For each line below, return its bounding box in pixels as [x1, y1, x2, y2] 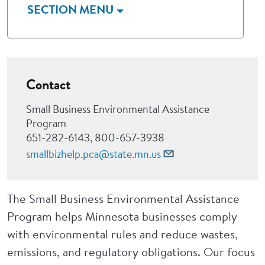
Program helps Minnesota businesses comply [7, 208, 237, 224]
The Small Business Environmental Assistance [7, 190, 240, 206]
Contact [26, 75, 70, 95]
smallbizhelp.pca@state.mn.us [26, 147, 161, 161]
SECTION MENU [27, 1, 114, 19]
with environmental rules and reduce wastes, [7, 226, 238, 242]
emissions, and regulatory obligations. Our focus [7, 244, 255, 260]
